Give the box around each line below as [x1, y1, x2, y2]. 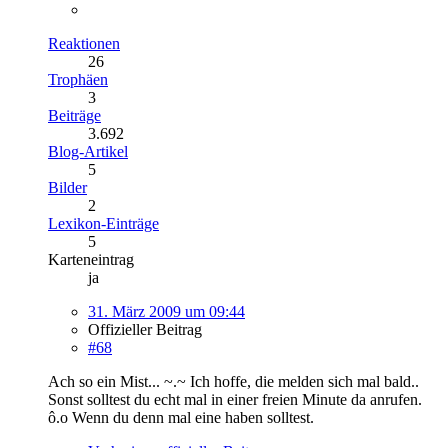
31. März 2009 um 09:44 [88, 302, 245, 320]
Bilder [48, 178, 87, 196]
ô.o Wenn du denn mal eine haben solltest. [48, 408, 314, 426]
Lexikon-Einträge [48, 214, 159, 232]
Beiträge [48, 106, 101, 124]
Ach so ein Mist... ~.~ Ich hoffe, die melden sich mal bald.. [48, 372, 419, 390]
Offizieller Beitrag [88, 320, 202, 338]
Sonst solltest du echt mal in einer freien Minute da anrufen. [48, 390, 422, 408]
